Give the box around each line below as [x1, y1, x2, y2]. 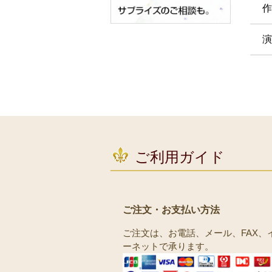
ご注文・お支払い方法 [123, 205, 220, 216]
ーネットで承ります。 [123, 241, 214, 252]
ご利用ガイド [135, 149, 225, 166]
